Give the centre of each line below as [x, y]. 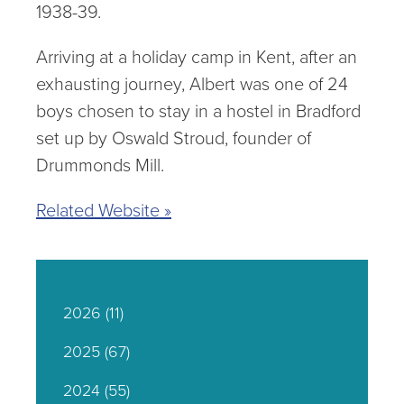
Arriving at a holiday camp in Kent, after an [197, 57]
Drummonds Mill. [100, 165]
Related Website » [104, 210]
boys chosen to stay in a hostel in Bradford [198, 111]
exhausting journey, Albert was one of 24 [192, 84]
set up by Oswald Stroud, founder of [174, 138]
